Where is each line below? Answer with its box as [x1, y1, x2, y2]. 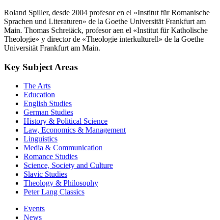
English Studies [24, 99, 72, 108]
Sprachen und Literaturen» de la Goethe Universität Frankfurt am [4, 17, 206, 26]
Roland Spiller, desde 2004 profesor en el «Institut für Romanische [4, 8, 210, 17]
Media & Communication [24, 143, 103, 152]
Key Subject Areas [4, 61, 78, 72]
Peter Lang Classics [24, 188, 84, 196]
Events [24, 204, 45, 213]
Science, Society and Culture [24, 161, 113, 170]
